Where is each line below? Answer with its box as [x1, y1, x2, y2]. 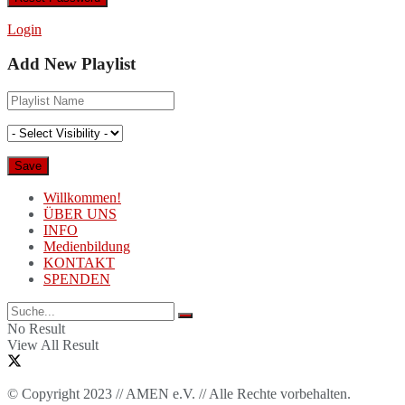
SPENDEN [43, 271, 110, 287]
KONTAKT [43, 255, 115, 271]
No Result [7, 321, 65, 337]
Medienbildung [43, 239, 130, 255]
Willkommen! [43, 190, 121, 206]
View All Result [7, 337, 99, 353]
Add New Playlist [7, 54, 136, 74]
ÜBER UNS [43, 206, 117, 222]
